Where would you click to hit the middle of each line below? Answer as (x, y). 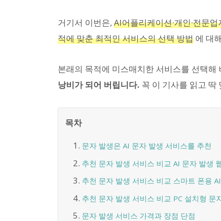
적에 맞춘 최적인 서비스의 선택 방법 (126, 38)
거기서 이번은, (86, 22)
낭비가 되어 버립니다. (99, 84)
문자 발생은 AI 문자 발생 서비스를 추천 (147, 146)
